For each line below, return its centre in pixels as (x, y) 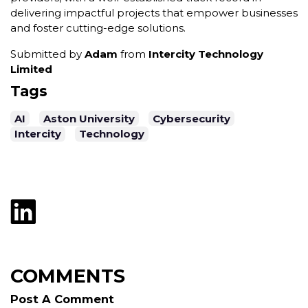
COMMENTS (68, 276)
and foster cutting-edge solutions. (98, 27)
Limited (31, 69)
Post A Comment (62, 299)
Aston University (89, 118)
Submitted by (47, 54)
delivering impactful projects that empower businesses (154, 12)
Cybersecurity (191, 118)
